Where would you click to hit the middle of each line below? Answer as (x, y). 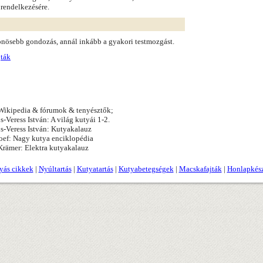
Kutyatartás (95, 169)
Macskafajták (200, 169)
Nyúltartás (55, 169)
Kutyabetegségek (146, 169)
